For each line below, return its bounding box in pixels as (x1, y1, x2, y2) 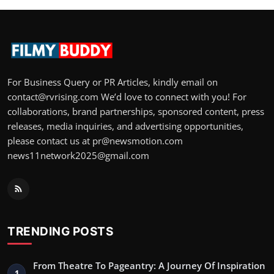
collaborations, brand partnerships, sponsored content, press (7, 105, 264, 117)
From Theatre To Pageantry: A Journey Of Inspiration (33, 259, 265, 272)
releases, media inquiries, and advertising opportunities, (7, 119, 243, 132)
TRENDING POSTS (7, 223, 113, 239)
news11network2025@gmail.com (7, 149, 149, 161)
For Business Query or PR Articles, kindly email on (7, 75, 218, 88)
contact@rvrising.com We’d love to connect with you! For (7, 90, 246, 103)
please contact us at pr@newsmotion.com (7, 134, 183, 147)
